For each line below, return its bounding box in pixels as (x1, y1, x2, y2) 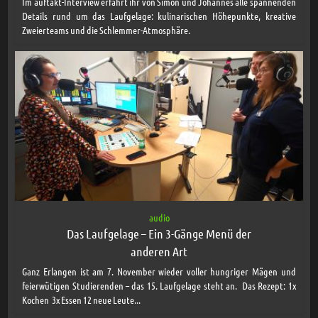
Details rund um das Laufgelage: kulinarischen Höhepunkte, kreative (22, 9, 296, 22)
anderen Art (131, 243, 187, 259)
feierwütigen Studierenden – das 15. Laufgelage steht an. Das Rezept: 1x (22, 278, 296, 292)
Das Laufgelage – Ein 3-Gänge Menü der (67, 225, 251, 241)
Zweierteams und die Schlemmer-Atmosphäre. (22, 23, 191, 36)
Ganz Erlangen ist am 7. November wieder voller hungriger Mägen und (22, 264, 296, 278)
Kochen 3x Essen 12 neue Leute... (22, 292, 141, 306)
